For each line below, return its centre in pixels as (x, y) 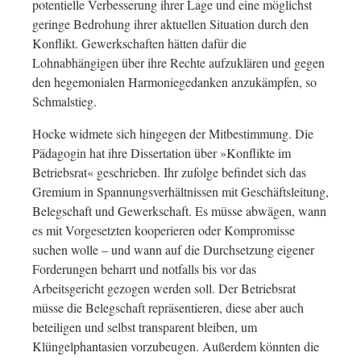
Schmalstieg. (64, 101)
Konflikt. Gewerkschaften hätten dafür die (139, 43)
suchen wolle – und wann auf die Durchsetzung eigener (173, 249)
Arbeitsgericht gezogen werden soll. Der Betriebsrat (164, 288)
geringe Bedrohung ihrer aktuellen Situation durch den (170, 24)
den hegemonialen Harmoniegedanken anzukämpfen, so (174, 82)
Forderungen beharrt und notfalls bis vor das (144, 269)
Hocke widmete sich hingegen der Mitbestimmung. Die (173, 133)
